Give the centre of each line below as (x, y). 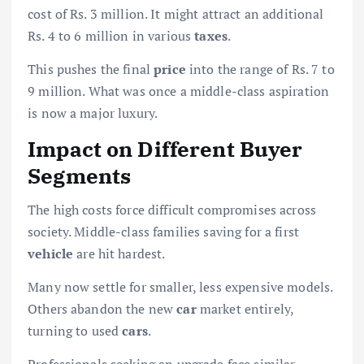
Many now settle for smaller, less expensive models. (180, 287)
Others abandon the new (102, 309)
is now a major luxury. (93, 113)
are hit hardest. (119, 254)
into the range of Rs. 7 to (260, 69)
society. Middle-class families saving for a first (163, 232)
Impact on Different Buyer (165, 148)
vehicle (51, 254)
